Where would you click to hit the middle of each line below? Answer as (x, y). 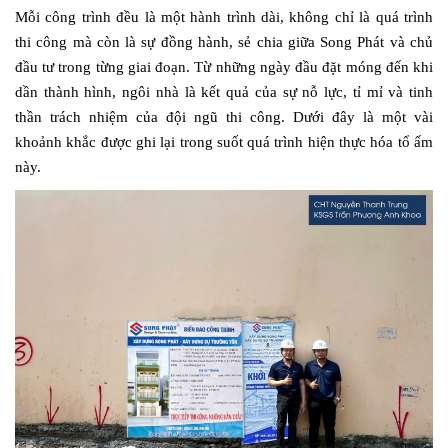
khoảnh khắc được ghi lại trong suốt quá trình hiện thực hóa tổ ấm (224, 141)
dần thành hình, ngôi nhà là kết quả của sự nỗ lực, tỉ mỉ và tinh (224, 91)
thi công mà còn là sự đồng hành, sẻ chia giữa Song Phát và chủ (224, 41)
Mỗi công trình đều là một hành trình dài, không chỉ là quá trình (224, 16)
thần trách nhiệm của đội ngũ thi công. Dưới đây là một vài (224, 116)
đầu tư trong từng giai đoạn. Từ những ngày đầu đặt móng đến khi (224, 66)
